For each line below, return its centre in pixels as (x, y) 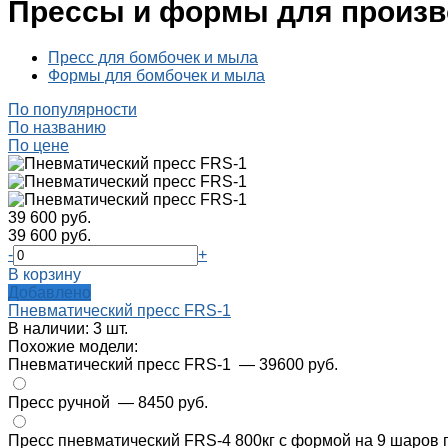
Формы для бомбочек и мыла (156, 76)
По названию (57, 128)
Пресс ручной (61, 403)
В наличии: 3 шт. (68, 329)
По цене (38, 146)
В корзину (44, 275)
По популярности (72, 110)
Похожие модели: (73, 347)
